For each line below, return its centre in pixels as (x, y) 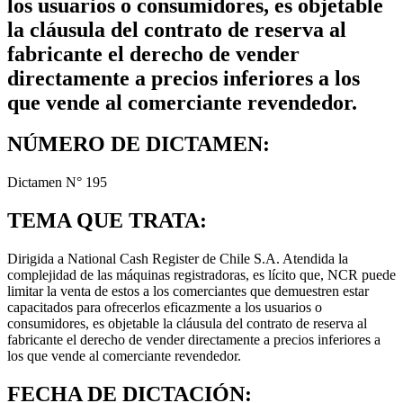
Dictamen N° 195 (57, 183)
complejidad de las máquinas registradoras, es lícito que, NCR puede (201, 275)
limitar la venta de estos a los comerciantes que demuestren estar (188, 291)
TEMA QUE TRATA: (107, 221)
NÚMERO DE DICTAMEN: (139, 144)
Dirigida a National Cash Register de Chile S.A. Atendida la (178, 259)
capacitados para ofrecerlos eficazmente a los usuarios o (165, 308)
